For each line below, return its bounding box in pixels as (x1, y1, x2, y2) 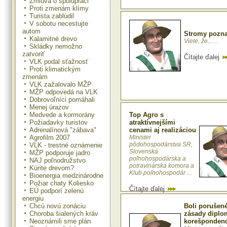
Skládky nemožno (29, 42, 82, 50)
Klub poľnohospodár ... (129, 169, 192, 177)
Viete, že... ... (184, 37, 218, 45)
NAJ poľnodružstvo (29, 156, 86, 164)
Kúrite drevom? (29, 164, 74, 172)
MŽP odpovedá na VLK (29, 88, 98, 96)
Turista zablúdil (29, 12, 74, 20)
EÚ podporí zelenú (29, 186, 84, 195)
